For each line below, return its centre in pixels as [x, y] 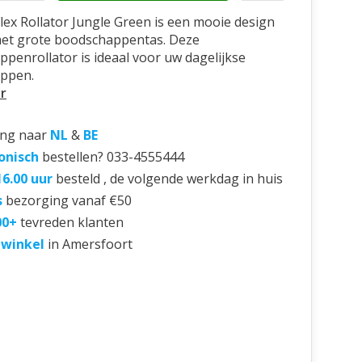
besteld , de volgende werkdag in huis [169, 179]
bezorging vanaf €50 [69, 200]
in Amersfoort [90, 244]
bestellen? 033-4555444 [113, 157]
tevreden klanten [72, 222]
